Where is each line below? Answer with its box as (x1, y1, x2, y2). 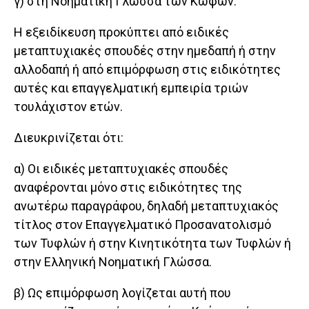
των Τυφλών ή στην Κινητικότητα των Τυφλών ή (14, 236, 291, 251)
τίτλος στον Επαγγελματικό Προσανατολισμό (14, 217, 271, 232)
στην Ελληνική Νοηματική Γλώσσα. (14, 255, 212, 270)
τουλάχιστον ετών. (14, 99, 123, 114)
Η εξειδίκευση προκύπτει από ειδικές (14, 25, 229, 40)
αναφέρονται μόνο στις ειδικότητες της (14, 180, 242, 195)
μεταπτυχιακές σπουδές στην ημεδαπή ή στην (14, 43, 276, 59)
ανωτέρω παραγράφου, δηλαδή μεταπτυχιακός (14, 199, 279, 214)
